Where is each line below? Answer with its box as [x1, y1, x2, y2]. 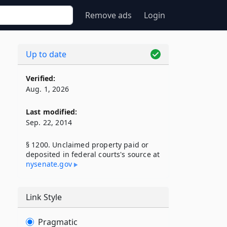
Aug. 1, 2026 [26, 84, 69, 94]
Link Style [26, 192, 62, 203]
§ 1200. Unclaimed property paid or [26, 140, 149, 149]
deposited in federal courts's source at [26, 149, 160, 159]
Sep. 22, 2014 [26, 118, 72, 127]
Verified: [26, 73, 56, 83]
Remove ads [85, 10, 132, 21]
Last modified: [26, 107, 78, 117]
